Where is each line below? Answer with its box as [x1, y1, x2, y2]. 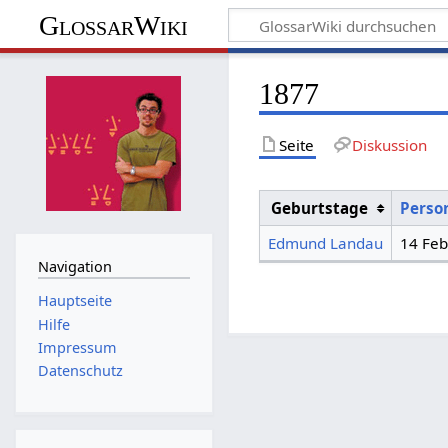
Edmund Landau [267, 233, 383, 254]
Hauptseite [37, 291, 112, 311]
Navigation [37, 256, 112, 276]
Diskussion [351, 134, 427, 155]
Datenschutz [37, 361, 123, 381]
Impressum [37, 337, 117, 357]
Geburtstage [270, 198, 368, 219]
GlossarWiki [39, 9, 189, 41]
